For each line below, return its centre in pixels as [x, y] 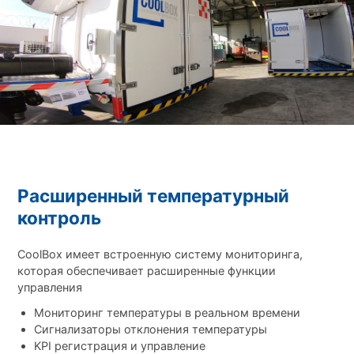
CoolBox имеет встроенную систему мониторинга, [160, 254]
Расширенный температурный [153, 196]
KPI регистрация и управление [122, 345]
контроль [59, 218]
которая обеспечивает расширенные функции [146, 271]
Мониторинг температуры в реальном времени [168, 312]
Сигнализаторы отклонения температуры [151, 329]
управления [49, 288]
